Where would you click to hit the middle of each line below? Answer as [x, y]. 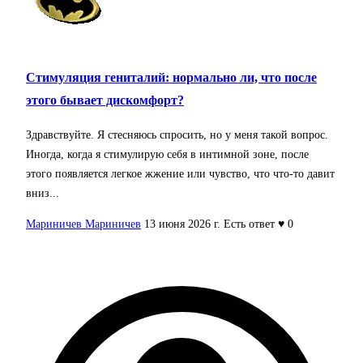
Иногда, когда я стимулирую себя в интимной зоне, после [167, 154]
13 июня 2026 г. [182, 224]
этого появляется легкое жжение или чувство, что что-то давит [180, 173]
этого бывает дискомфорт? [105, 100]
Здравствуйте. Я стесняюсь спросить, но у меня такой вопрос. [177, 135]
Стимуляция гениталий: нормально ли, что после [171, 78]
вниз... [43, 193]
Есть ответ [249, 224]
